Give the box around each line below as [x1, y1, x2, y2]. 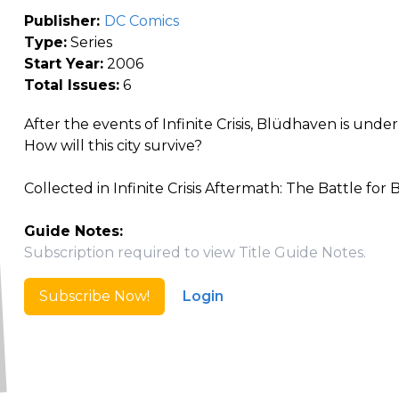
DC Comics [103, 12, 179, 29]
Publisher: [23, 12, 104, 29]
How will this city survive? [23, 137, 202, 154]
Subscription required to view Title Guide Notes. [23, 244, 366, 261]
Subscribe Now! [38, 288, 150, 305]
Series [66, 34, 112, 51]
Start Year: [23, 55, 103, 72]
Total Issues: [23, 77, 119, 94]
